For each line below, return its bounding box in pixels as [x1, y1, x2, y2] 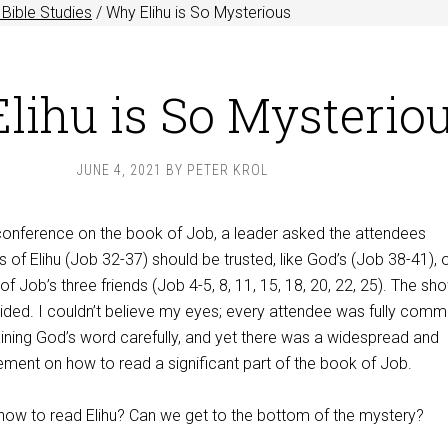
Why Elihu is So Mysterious [102, 3, 291, 22]
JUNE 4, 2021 [76, 162, 162, 178]
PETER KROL [186, 162, 268, 178]
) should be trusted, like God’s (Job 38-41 [143, 250, 429, 269]
